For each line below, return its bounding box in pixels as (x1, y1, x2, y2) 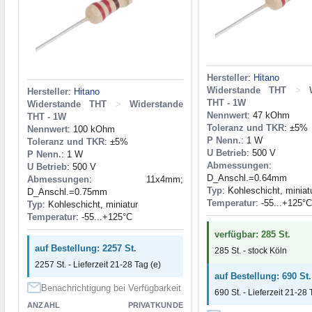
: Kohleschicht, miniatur (42, 199, 138, 210)
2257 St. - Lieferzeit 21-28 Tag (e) (35, 260, 161, 270)
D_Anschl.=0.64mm (207, 173, 287, 184)
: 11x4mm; (89, 174, 183, 185)
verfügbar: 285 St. (214, 229, 290, 240)
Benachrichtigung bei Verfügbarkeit (41, 283, 181, 294)
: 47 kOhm (247, 110, 290, 121)
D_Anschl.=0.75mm (27, 187, 107, 198)
